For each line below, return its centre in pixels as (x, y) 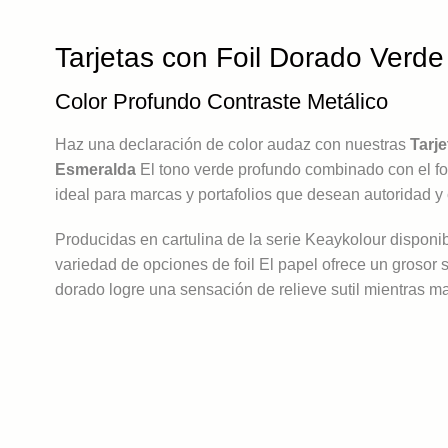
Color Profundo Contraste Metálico (221, 102)
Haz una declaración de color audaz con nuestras (232, 145)
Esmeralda (95, 170)
